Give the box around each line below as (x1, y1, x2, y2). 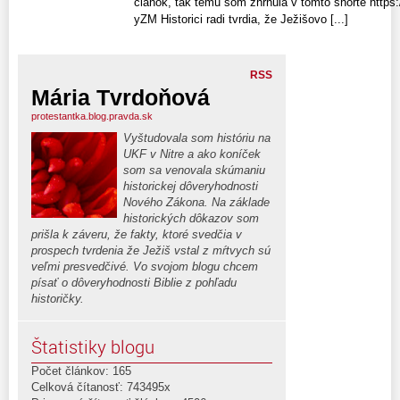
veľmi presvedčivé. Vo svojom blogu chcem (31, 260, 258, 274)
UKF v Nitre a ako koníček (123, 147, 261, 162)
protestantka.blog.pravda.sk (31, 111, 153, 122)
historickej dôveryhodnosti (123, 179, 258, 194)
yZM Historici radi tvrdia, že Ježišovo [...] (134, 12, 348, 27)
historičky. (31, 292, 84, 306)
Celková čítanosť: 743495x (31, 380, 171, 395)
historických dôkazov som (123, 212, 259, 226)
